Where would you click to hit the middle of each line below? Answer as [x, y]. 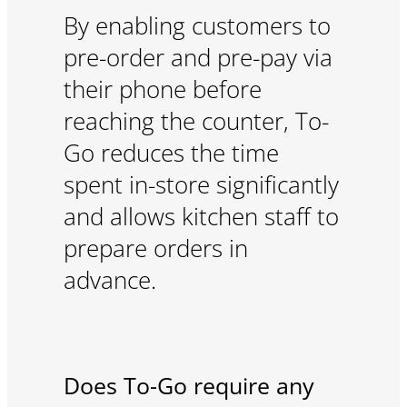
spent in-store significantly [201, 185]
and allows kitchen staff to [201, 217]
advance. [109, 281]
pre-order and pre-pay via [198, 58]
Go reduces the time [171, 154]
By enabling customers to [197, 26]
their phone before [162, 90]
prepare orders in [155, 249]
